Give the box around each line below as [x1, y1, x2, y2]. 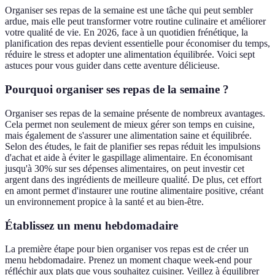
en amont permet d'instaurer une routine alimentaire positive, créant [5, 185, 263, 196]
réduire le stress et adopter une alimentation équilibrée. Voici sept [5, 49, 255, 60]
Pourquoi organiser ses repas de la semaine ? [5, 83, 229, 96]
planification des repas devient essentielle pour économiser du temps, [5, 38, 270, 49]
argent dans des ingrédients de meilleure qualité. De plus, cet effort [5, 174, 261, 185]
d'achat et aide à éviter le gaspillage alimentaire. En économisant [5, 152, 252, 163]
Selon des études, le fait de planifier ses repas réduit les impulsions [5, 141, 260, 152]
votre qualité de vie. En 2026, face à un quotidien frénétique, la [5, 27, 248, 38]
